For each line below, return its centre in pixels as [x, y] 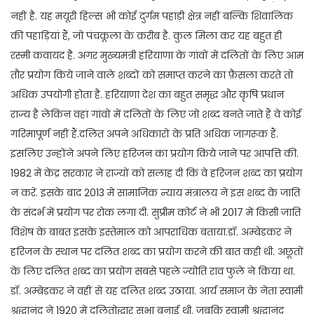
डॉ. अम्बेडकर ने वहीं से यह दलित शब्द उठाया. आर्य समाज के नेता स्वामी [157, 291]
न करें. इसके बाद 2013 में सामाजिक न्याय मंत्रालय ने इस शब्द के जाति [155, 192]
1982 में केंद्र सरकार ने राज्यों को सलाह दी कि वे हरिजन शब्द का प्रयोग [156, 173]
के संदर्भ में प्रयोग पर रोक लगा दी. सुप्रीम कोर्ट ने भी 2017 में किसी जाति [156, 212]
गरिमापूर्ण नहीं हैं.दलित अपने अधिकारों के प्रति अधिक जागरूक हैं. [144, 134]
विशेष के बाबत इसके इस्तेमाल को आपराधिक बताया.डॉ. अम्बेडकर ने [151, 232]
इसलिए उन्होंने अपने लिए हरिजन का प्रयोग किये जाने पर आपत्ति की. [155, 153]
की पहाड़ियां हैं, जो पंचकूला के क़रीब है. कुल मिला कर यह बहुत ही [146, 35]
